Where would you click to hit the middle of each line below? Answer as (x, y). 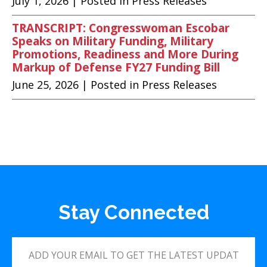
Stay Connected (133, 212)
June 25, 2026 (45, 84)
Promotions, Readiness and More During (125, 54)
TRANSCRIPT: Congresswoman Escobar (121, 28)
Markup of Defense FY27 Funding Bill (116, 67)
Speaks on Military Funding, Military (113, 41)
